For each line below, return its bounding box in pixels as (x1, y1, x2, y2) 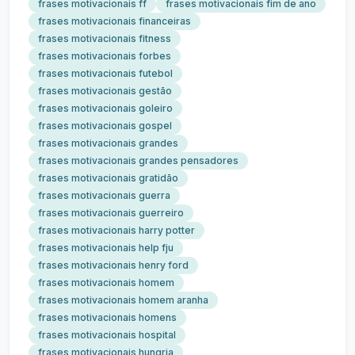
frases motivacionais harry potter (38, 224, 195, 236)
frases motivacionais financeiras (38, 15, 191, 27)
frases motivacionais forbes (38, 50, 171, 62)
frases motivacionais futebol (38, 67, 173, 79)
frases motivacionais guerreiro (38, 207, 184, 219)
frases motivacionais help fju (38, 242, 174, 254)
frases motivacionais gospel (38, 120, 172, 132)
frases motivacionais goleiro (38, 102, 173, 114)
